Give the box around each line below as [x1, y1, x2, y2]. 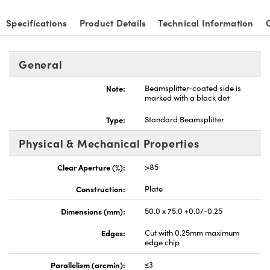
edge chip [145, 236, 180, 248]
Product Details [79, 16, 146, 29]
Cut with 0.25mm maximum [145, 227, 239, 238]
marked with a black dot [145, 92, 230, 103]
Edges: [101, 227, 125, 238]
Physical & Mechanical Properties [19, 135, 199, 151]
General [19, 56, 63, 72]
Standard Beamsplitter [145, 113, 224, 125]
